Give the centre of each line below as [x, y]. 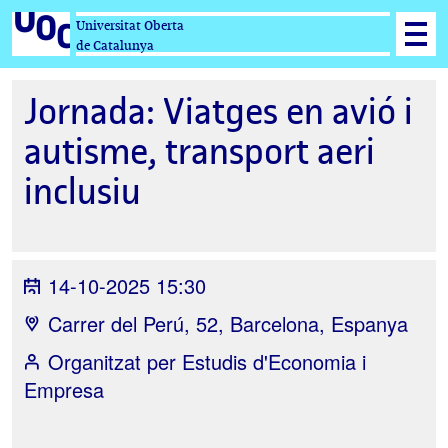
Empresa [64, 389]
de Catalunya [115, 45]
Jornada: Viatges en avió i [218, 111]
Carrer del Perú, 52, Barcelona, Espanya [228, 323]
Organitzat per [115, 361]
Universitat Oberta [130, 25]
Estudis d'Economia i [274, 361]
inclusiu [82, 191]
